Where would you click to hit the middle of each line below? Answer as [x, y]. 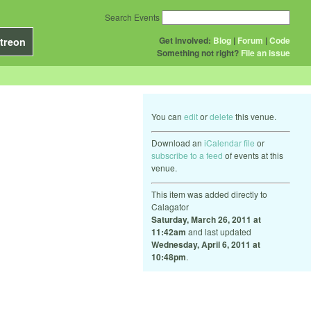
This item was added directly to [209, 194]
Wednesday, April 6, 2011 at [206, 244]
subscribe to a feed [187, 155]
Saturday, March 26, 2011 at [206, 219]
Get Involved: [185, 40]
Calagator [170, 207]
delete [221, 116]
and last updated [219, 232]
